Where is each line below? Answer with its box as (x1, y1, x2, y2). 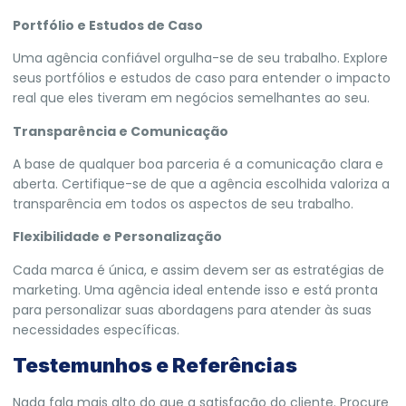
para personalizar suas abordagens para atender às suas (13, 300, 372, 319)
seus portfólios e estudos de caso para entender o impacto (13, 69, 391, 88)
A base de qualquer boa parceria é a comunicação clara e (13, 154, 383, 173)
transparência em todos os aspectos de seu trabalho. (13, 194, 353, 213)
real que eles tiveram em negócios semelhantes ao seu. (13, 89, 370, 108)
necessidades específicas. (13, 320, 179, 339)
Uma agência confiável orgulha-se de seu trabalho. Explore (13, 49, 388, 68)
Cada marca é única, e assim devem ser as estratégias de (13, 260, 384, 279)
